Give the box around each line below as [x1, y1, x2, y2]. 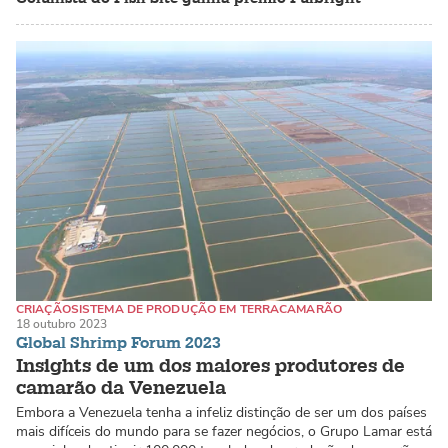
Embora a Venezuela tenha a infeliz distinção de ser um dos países [16, 402, 427, 422]
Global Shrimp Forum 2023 [16, 332, 221, 353]
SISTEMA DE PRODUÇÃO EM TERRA [70, 301, 280, 318]
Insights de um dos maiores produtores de [16, 353, 405, 378]
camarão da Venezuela [16, 375, 226, 400]
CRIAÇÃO [16, 301, 71, 318]
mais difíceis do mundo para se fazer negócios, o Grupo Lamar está [16, 421, 432, 441]
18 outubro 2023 [16, 316, 107, 333]
